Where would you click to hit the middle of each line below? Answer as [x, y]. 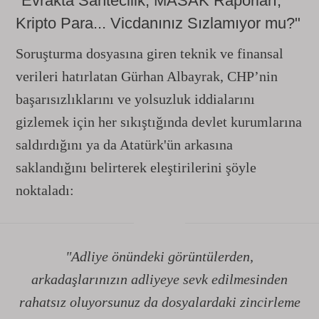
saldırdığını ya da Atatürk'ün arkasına [124, 145]
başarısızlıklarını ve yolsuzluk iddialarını [135, 99]
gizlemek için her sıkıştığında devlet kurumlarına [159, 122]
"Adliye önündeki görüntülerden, [159, 256]
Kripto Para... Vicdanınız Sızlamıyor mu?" [158, 23]
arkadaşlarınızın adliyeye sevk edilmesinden [159, 279]
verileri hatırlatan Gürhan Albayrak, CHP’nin [147, 76]
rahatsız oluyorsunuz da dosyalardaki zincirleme [159, 302]
